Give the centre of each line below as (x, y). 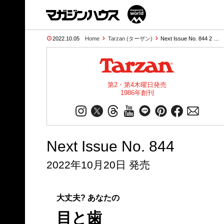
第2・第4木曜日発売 (137, 85)
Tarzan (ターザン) (130, 38)
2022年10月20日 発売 (98, 165)
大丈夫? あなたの (88, 197)
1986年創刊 (137, 93)
